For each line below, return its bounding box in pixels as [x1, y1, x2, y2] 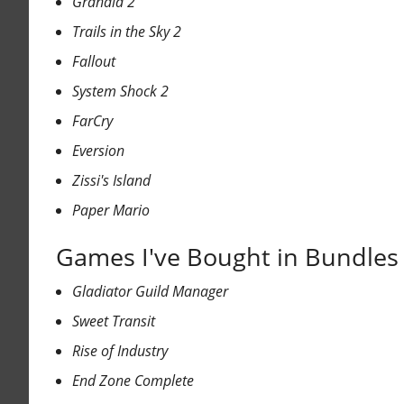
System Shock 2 [71, 81, 169, 102]
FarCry [71, 111, 113, 132]
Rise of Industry [71, 341, 168, 362]
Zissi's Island [71, 170, 151, 191]
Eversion [71, 141, 124, 161]
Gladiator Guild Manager [71, 281, 228, 302]
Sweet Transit [71, 311, 155, 332]
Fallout [71, 51, 115, 72]
